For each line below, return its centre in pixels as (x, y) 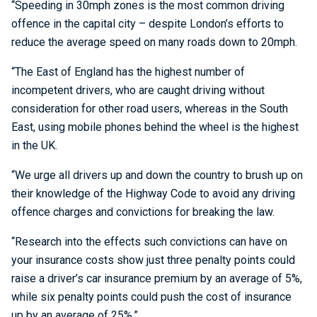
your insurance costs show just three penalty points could (153, 260)
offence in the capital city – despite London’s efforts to (148, 24)
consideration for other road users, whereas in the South (150, 109)
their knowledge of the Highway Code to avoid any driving (153, 194)
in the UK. (34, 145)
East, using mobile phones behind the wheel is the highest (155, 127)
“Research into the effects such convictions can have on (149, 242)
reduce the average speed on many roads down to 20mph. (154, 42)
